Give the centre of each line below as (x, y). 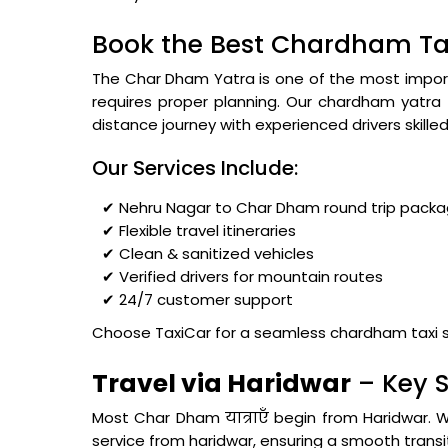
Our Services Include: (195, 168)
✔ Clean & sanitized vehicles (208, 253)
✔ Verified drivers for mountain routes (242, 276)
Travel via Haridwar (221, 383)
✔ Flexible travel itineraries (199, 230)
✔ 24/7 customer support (197, 299)
